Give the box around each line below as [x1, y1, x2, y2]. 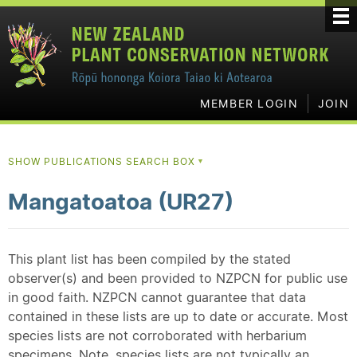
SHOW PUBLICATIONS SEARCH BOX [8, 155, 198, 167]
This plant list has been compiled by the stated [8, 251, 291, 267]
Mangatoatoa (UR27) [8, 187, 233, 216]
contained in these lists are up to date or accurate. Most [8, 308, 348, 324]
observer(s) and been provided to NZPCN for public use [8, 270, 347, 286]
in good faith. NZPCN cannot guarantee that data [8, 289, 306, 305]
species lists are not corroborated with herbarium [8, 328, 307, 343]
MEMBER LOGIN [199, 96, 298, 111]
